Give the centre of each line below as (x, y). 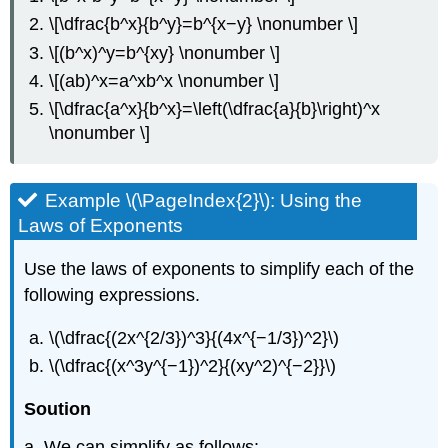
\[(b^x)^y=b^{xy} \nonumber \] (165, 52)
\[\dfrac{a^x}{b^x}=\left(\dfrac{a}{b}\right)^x (215, 109)
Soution (58, 408)
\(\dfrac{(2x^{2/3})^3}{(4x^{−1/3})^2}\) (194, 337)
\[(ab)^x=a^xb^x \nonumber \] (164, 81)
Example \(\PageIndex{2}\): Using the (204, 201)
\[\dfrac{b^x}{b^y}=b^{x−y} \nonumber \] (204, 24)
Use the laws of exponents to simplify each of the (219, 269)
